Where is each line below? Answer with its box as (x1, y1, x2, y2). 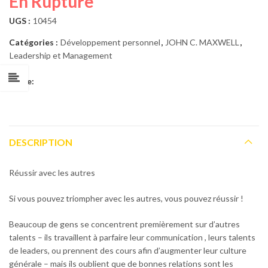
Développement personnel (60, 36, 160, 47)
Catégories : (9, 36, 60, 47)
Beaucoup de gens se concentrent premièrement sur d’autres (9, 219, 240, 229)
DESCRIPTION (9, 136, 72, 148)
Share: (9, 75, 34, 86)
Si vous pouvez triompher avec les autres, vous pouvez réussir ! (9, 193, 243, 203)
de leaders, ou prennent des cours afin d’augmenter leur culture (9, 245, 246, 255)
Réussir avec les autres (9, 167, 95, 178)
